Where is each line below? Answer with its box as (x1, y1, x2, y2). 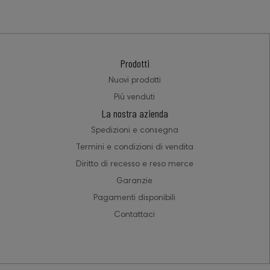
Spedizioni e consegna (90, 127, 178, 136)
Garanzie (116, 177, 153, 186)
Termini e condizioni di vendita (75, 143, 193, 152)
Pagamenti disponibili (93, 194, 176, 203)
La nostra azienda (101, 107, 168, 121)
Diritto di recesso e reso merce (75, 160, 193, 169)
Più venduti (114, 93, 155, 102)
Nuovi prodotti (108, 77, 161, 86)
